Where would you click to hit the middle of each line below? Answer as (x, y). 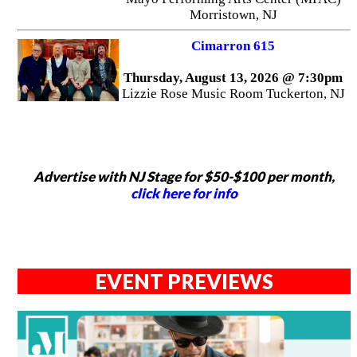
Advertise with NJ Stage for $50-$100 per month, (184, 176)
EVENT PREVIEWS (184, 281)
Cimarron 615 (233, 46)
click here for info (184, 193)
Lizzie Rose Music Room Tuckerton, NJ (233, 94)
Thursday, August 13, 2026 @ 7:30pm (233, 78)
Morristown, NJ (233, 14)
